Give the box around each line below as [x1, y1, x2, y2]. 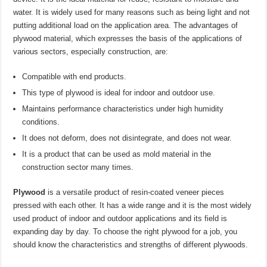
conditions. [22, 117, 60, 127]
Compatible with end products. [22, 72, 127, 82]
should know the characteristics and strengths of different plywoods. [13, 240, 249, 250]
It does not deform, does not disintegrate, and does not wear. [22, 133, 232, 143]
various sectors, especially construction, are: [13, 47, 169, 57]
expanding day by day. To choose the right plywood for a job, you [13, 227, 238, 237]
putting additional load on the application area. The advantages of [13, 21, 238, 30]
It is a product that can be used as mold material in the [22, 150, 212, 159]
